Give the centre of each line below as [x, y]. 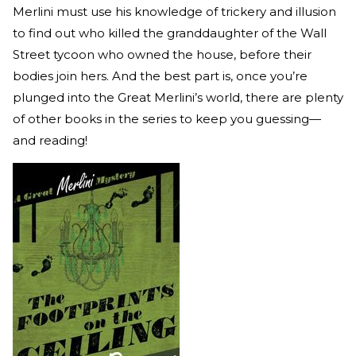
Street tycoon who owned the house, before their [162, 54]
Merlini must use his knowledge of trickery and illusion [174, 11]
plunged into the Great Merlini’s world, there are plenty [178, 97]
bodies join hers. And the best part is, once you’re [160, 75]
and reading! [50, 140]
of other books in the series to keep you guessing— [167, 118]
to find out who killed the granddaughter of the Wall [170, 33]
